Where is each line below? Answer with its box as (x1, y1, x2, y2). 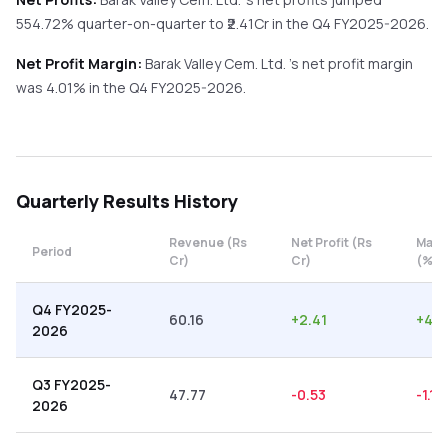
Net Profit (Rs (291, 234, 372, 251)
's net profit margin (289, 54, 413, 73)
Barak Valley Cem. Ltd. (145, 54, 289, 73)
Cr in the (254, 14, 309, 33)
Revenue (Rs (169, 234, 247, 251)
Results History (99, 189, 238, 213)
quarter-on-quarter (77, 14, 206, 33)
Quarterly (16, 189, 99, 213)
